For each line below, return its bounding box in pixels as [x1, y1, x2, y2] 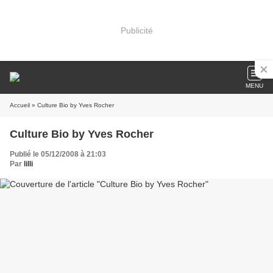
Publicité [120, 25, 153, 35]
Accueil [10, 102, 30, 108]
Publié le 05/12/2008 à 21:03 [10, 150, 106, 158]
